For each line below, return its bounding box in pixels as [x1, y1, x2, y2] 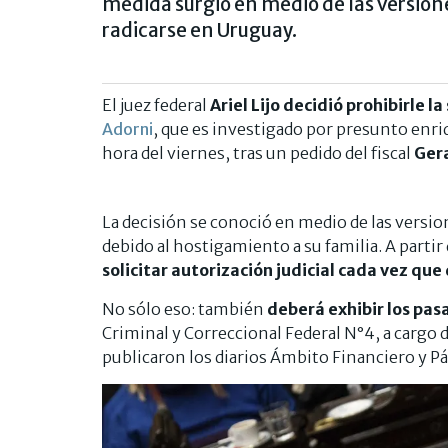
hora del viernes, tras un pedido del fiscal [102, 143, 414, 164]
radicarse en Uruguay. [102, 18, 297, 43]
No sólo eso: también [102, 299, 267, 320]
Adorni [102, 119, 153, 140]
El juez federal [102, 95, 210, 116]
